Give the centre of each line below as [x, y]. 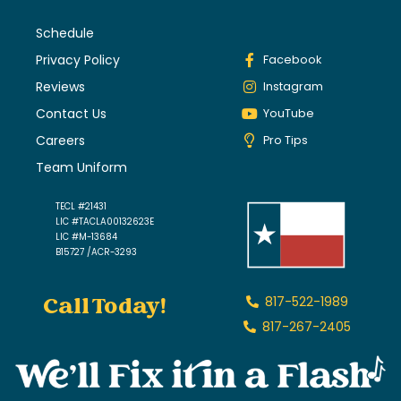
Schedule [65, 34]
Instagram [293, 87]
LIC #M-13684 [86, 237]
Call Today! [105, 308]
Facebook [292, 60]
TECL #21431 [81, 207]
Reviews [60, 87]
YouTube [288, 114]
